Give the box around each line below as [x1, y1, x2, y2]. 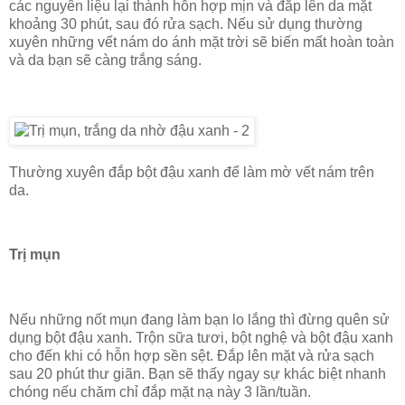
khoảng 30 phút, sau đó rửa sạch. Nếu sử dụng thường [9, 15, 363, 32]
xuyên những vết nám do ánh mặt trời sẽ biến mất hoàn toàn [9, 33, 394, 50]
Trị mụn [9, 247, 61, 263]
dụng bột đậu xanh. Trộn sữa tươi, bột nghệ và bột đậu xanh [9, 329, 393, 345]
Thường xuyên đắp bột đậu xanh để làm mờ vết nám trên [9, 164, 374, 180]
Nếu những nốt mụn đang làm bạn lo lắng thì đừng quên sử [9, 311, 390, 327]
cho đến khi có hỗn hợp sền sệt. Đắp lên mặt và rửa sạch [9, 347, 374, 363]
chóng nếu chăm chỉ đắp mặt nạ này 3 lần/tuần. [9, 383, 311, 400]
